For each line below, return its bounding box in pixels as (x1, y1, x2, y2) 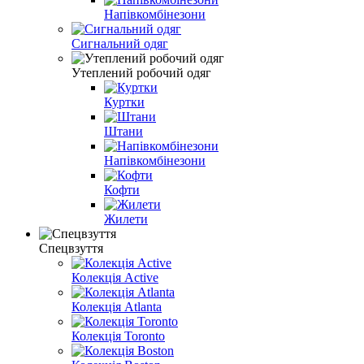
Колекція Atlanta (71, 299, 162, 314)
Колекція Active (71, 270, 158, 284)
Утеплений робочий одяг (71, 65, 211, 80)
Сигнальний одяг (71, 36, 168, 50)
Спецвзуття (39, 240, 103, 255)
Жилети (104, 211, 148, 226)
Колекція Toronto (71, 328, 165, 343)
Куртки (104, 94, 145, 109)
